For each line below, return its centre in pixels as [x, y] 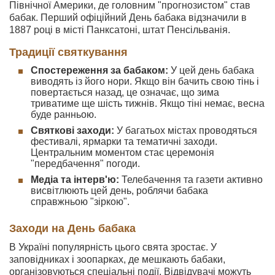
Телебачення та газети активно [191, 180]
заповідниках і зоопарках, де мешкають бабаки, [117, 259]
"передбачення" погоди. [85, 164]
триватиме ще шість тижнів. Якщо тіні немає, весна [148, 103]
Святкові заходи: [72, 130]
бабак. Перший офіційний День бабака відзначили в [128, 17]
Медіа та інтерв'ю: [75, 180]
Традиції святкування [68, 52]
